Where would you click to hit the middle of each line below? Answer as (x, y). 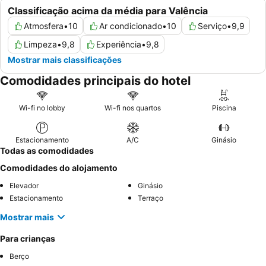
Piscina (224, 108)
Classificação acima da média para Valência (108, 11)
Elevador (24, 186)
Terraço (151, 198)
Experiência (119, 45)
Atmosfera (44, 26)
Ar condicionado (131, 26)
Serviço (212, 26)
